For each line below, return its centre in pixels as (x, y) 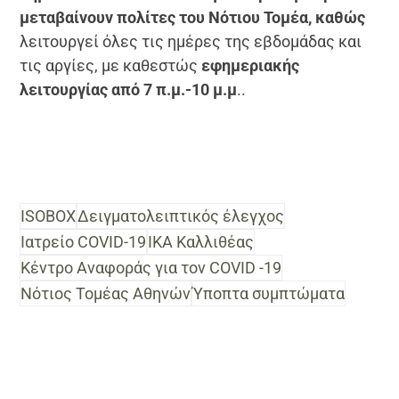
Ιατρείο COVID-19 (84, 241)
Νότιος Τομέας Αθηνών (106, 293)
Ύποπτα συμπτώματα (269, 293)
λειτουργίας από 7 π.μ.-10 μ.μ (129, 89)
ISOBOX (49, 216)
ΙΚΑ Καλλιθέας (201, 241)
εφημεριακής (251, 65)
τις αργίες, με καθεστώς (111, 65)
